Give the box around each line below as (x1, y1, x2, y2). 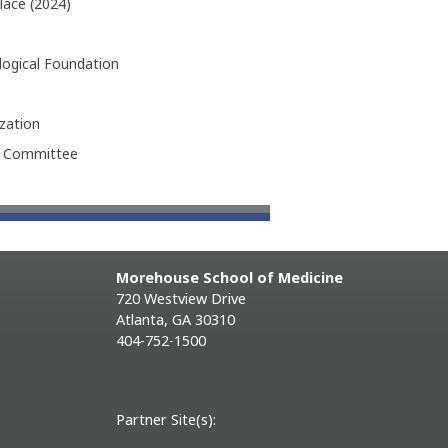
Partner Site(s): (116, 410, 216, 430)
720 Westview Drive (116, 289, 246, 308)
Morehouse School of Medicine (116, 268, 343, 287)
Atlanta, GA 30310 (116, 310, 235, 329)
